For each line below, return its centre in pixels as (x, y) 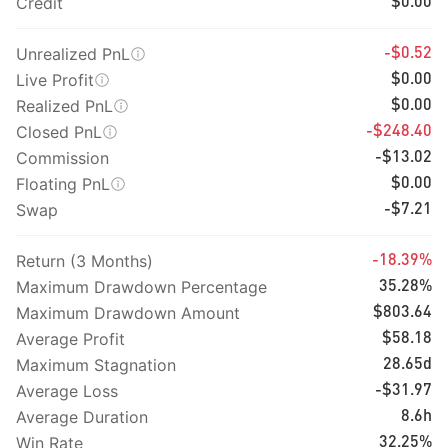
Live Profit (55, 80)
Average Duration (82, 417)
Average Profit (70, 339)
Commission (62, 158)
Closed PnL (59, 132)
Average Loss (67, 391)
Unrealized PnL (73, 54)
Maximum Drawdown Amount (128, 313)
